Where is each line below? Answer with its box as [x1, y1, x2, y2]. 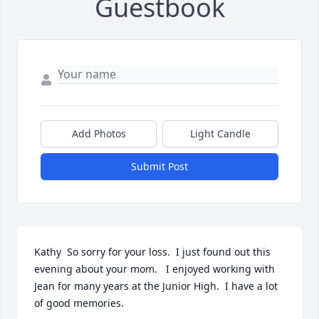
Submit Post [131, 159, 188, 174]
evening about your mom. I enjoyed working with [34, 262, 275, 276]
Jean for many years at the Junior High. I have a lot [34, 279, 278, 293]
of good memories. [34, 296, 124, 310]
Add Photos [71, 127, 126, 141]
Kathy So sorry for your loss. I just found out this [34, 245, 271, 259]
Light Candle [190, 127, 251, 141]
